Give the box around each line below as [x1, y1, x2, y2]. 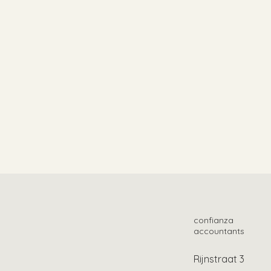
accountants [193, 225, 244, 237]
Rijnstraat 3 [193, 252, 244, 265]
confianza [193, 214, 233, 226]
